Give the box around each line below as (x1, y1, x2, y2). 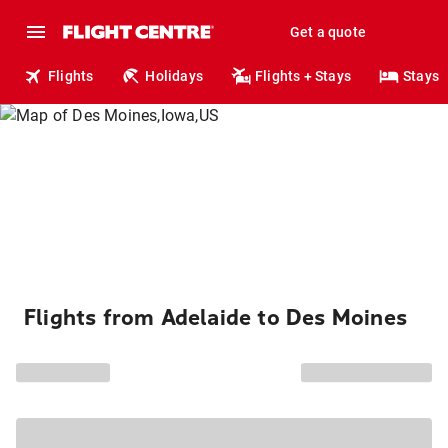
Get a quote (289, 24, 366, 40)
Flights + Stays (255, 68, 352, 84)
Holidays (145, 68, 204, 84)
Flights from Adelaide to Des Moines (24, 305, 407, 331)
